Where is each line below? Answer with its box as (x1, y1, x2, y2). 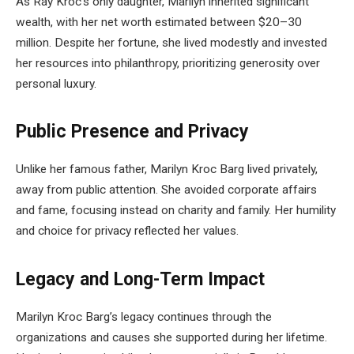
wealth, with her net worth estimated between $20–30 (16, 15, 302, 30)
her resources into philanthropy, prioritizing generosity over (16, 56, 320, 71)
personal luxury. (16, 77, 96, 92)
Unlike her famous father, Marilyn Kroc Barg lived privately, (16, 162, 318, 177)
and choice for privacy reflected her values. (16, 224, 239, 239)
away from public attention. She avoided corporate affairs (16, 183, 317, 198)
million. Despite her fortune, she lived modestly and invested (16, 36, 327, 51)
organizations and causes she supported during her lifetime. (16, 330, 327, 345)
